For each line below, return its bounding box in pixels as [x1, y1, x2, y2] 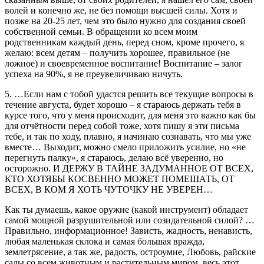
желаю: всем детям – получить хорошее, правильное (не [5, 47, 230, 58]
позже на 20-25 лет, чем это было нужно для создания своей [5, 15, 246, 26]
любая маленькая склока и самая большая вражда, [5, 236, 204, 246]
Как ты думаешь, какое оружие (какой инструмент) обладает [5, 204, 248, 214]
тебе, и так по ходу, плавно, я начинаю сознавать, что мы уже [5, 131, 251, 141]
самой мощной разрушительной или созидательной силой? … [5, 214, 255, 225]
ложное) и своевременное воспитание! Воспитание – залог [5, 58, 243, 68]
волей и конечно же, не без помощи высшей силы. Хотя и [5, 5, 237, 15]
